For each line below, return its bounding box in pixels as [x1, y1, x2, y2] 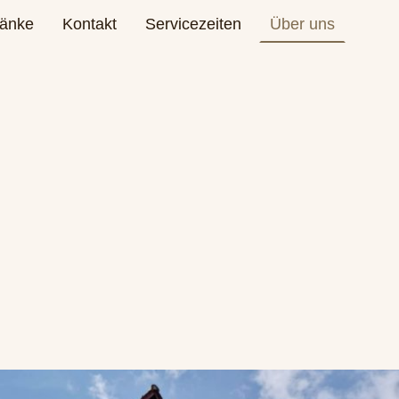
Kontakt [62, 15, 117, 33]
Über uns [270, 15, 335, 33]
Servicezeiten [145, 15, 241, 33]
